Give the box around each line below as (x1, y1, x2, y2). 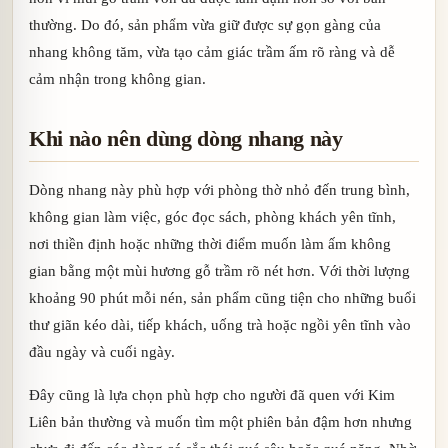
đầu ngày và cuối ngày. (29, 343, 175, 361)
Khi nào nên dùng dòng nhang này (29, 126, 343, 152)
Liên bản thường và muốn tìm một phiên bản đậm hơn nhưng (29, 413, 412, 431)
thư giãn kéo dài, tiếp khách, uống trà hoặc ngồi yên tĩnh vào (29, 316, 411, 334)
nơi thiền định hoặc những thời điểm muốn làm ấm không (29, 235, 391, 253)
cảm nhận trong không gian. (29, 70, 206, 88)
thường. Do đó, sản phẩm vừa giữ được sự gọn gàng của (29, 16, 381, 34)
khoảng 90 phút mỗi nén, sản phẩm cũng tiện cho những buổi (29, 289, 416, 307)
